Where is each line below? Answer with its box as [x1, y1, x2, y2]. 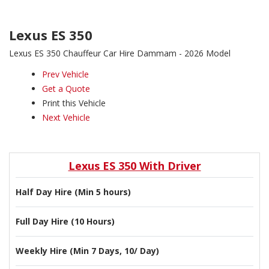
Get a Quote [42, 83, 90, 94]
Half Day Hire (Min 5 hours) [16, 186, 131, 198]
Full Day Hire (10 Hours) [16, 216, 115, 227]
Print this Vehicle [42, 97, 106, 109]
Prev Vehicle [42, 68, 89, 80]
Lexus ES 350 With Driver [68, 159, 201, 173]
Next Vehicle [42, 112, 90, 123]
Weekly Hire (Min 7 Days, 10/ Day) [16, 245, 159, 256]
